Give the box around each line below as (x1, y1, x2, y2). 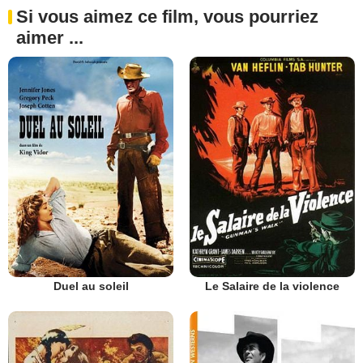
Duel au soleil (53, 279, 129, 293)
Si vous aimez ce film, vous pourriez (16, 6, 318, 27)
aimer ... (16, 27, 83, 48)
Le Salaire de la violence (205, 279, 340, 293)
